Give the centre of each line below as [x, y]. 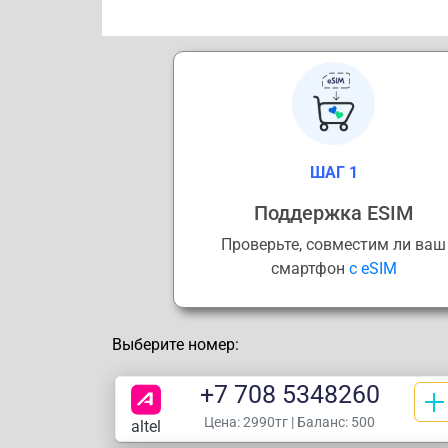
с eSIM [372, 268]
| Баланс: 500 [332, 421]
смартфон [309, 268]
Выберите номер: [175, 344]
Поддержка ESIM [334, 212]
